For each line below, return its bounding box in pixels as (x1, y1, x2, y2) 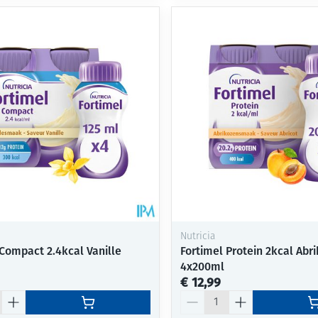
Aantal (179, 289, 213, 303)
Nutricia (180, 231, 215, 242)
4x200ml (180, 259, 224, 273)
